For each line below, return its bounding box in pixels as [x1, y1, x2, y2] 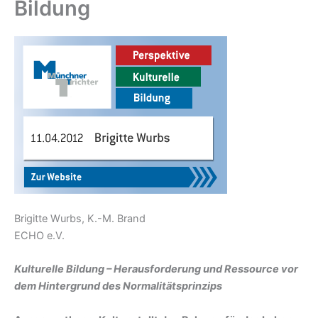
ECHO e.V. [14, 229, 65, 242]
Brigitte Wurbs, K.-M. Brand [14, 212, 146, 225]
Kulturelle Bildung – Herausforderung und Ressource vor [14, 263, 298, 276]
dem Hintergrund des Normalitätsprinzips [14, 280, 222, 293]
